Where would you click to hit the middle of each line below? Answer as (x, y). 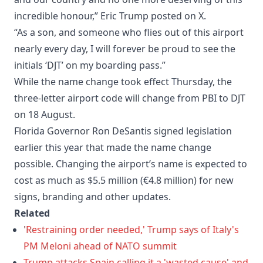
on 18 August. (45, 114)
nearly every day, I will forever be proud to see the (125, 48)
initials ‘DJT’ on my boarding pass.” (90, 65)
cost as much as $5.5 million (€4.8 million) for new (124, 180)
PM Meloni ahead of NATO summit (100, 246)
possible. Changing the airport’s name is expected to (131, 163)
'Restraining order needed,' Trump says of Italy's (131, 229)
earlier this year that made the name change (113, 147)
